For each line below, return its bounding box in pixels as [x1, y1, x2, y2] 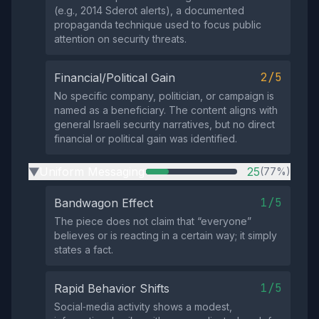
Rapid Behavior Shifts [54, 281, 169, 296]
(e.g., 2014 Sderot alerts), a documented [54, 4, 244, 16]
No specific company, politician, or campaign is [54, 90, 274, 102]
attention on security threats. [54, 33, 187, 45]
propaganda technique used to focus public [54, 19, 261, 31]
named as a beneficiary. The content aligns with [54, 104, 278, 116]
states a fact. [54, 244, 113, 256]
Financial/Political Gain [54, 70, 175, 85]
